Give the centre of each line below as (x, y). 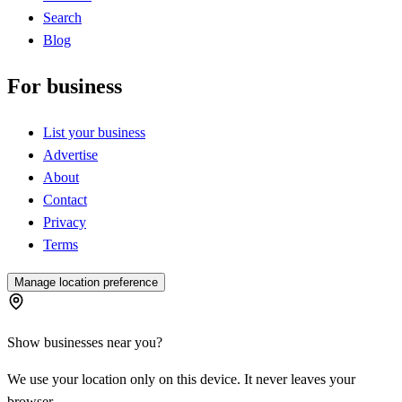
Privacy (65, 222)
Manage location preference (86, 282)
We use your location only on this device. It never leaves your (181, 379)
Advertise (70, 154)
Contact (65, 199)
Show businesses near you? (85, 342)
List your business (94, 132)
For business (65, 86)
